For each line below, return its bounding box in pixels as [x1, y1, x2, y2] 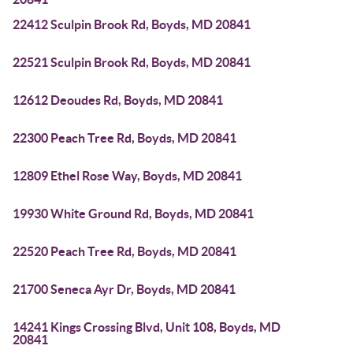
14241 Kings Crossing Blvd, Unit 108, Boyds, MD [13, 320, 281, 334]
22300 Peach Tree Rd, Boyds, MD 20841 [13, 131, 236, 145]
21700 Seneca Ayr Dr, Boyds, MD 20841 [13, 282, 236, 296]
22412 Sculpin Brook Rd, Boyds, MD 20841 [13, 17, 251, 32]
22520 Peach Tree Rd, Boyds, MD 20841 [13, 244, 236, 258]
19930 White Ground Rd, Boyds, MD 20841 [13, 206, 254, 221]
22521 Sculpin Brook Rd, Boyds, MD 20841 [13, 55, 251, 69]
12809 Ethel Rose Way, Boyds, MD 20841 [13, 169, 242, 183]
